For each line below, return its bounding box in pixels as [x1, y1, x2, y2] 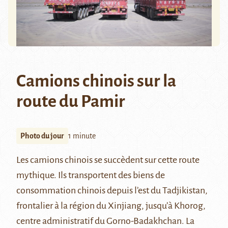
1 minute [68, 132, 96, 140]
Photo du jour [20, 132, 64, 140]
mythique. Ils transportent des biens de [16, 170, 165, 181]
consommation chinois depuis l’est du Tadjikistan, [16, 185, 208, 196]
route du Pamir [16, 92, 125, 111]
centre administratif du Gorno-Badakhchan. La [16, 216, 194, 226]
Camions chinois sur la [16, 72, 176, 91]
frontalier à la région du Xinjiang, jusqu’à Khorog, [16, 201, 206, 211]
